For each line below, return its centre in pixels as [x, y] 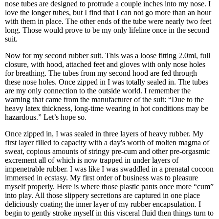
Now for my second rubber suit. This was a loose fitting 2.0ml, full [108, 55]
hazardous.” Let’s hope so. [47, 117]
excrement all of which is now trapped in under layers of [92, 160]
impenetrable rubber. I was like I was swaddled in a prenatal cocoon [109, 169]
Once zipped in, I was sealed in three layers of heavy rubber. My [104, 134]
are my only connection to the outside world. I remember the [98, 91]
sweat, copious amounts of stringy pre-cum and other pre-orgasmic [107, 151]
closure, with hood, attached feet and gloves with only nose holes [105, 64]
